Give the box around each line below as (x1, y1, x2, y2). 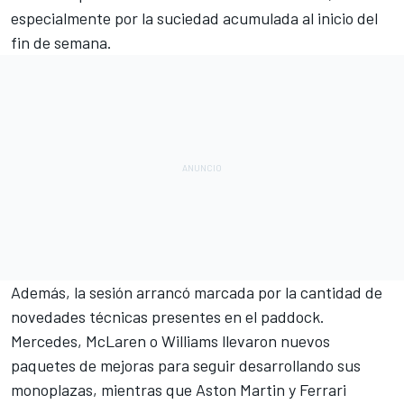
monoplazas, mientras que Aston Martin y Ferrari (11, 380, 346, 400)
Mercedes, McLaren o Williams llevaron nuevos (11, 331, 330, 352)
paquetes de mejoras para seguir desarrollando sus (11, 355, 361, 376)
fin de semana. (11, 32, 112, 53)
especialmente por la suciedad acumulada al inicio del (11, 8, 378, 29)
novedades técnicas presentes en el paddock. (11, 307, 325, 327)
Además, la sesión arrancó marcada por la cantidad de (11, 282, 382, 303)
